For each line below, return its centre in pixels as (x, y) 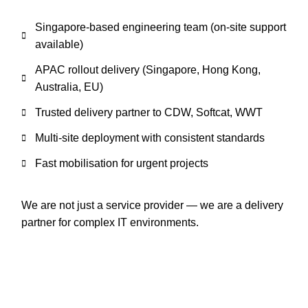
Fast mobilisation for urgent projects (122, 163)
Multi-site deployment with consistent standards (150, 138)
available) (59, 44)
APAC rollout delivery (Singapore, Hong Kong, (148, 70)
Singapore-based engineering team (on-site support (161, 27)
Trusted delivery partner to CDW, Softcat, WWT (149, 112)
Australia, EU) (69, 87)
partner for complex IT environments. (110, 222)
